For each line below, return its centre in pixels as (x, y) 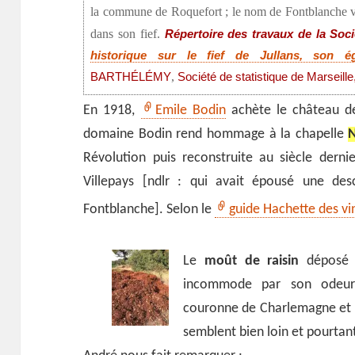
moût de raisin (252, 261)
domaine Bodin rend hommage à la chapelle (216, 135)
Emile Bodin (190, 111)
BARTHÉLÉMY (131, 77)
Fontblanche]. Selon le (149, 210)
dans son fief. (128, 34)
